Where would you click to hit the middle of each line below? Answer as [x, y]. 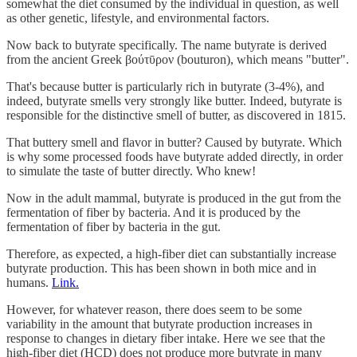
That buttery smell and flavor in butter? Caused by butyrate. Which [174, 143]
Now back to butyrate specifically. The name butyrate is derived [167, 45]
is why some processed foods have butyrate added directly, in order [175, 157]
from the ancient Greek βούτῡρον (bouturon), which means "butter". [178, 60]
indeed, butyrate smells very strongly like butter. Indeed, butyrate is [174, 101]
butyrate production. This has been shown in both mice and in [161, 269]
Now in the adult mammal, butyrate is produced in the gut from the [174, 198]
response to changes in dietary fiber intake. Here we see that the [166, 339]
